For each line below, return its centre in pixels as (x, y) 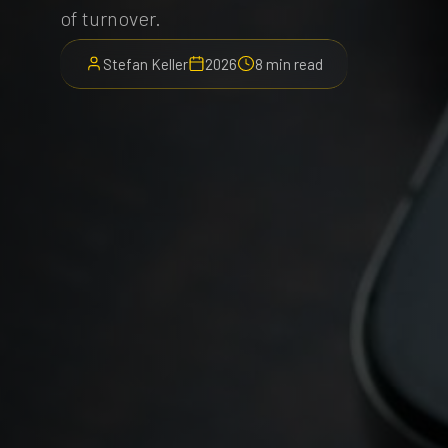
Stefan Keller (145, 63)
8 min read (288, 63)
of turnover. (110, 17)
